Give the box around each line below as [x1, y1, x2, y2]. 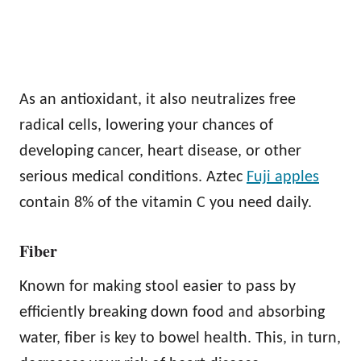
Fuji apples [247, 168, 319, 185]
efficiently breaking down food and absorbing [19, 304, 325, 321]
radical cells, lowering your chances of [19, 117, 273, 134]
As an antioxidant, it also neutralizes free [19, 91, 296, 108]
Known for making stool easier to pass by [19, 278, 296, 295]
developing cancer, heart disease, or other [19, 143, 301, 160]
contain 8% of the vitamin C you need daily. [19, 194, 312, 211]
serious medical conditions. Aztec [19, 168, 247, 185]
